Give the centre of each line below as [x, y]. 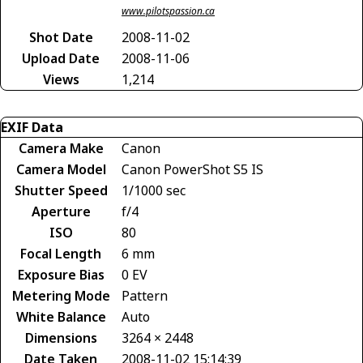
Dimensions [61, 338]
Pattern [145, 296]
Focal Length [61, 254]
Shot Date [61, 37]
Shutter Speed [61, 190]
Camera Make [61, 148]
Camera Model [61, 169]
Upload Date [61, 58]
